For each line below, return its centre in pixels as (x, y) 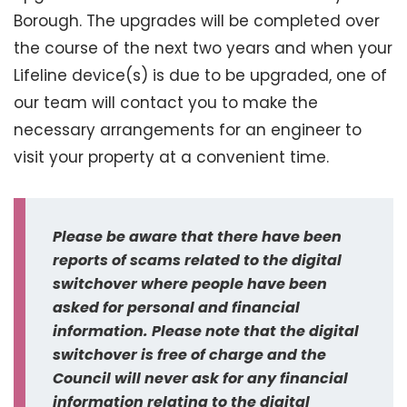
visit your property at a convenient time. (171, 157)
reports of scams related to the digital (197, 260)
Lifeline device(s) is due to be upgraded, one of (200, 75)
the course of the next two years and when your (203, 48)
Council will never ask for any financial (200, 378)
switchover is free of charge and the (189, 355)
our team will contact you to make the (166, 103)
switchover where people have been (190, 284)
